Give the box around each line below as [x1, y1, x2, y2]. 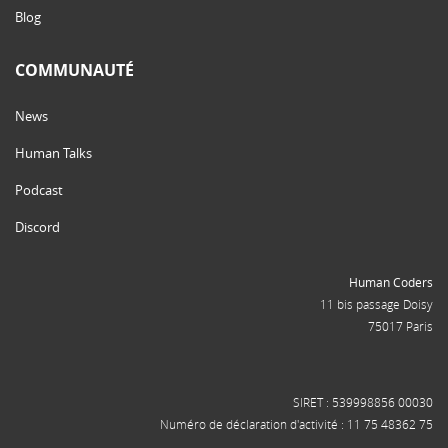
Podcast [15, 181, 63, 200]
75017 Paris [368, 318, 433, 335]
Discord [15, 218, 60, 237]
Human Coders [349, 274, 433, 291]
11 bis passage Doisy [320, 296, 433, 313]
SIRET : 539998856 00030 [293, 394, 433, 411]
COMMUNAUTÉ [15, 59, 134, 82]
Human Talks [15, 144, 92, 163]
